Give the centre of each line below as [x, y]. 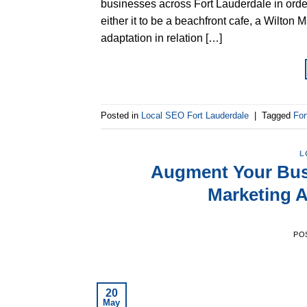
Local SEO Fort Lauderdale [195, 116]
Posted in [121, 116]
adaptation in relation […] [161, 38]
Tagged [278, 116]
